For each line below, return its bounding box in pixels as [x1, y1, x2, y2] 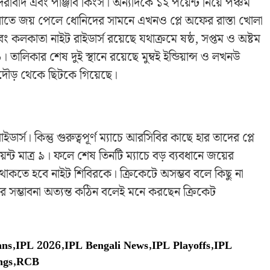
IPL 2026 [16, 237, 61, 255]
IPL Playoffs [152, 237, 210, 255]
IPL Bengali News [64, 237, 148, 255]
